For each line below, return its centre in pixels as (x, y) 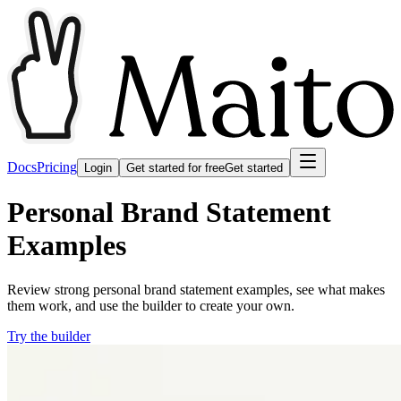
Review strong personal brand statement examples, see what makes (196, 289)
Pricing (57, 166)
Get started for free (175, 167)
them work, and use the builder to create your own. (151, 305)
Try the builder (49, 336)
